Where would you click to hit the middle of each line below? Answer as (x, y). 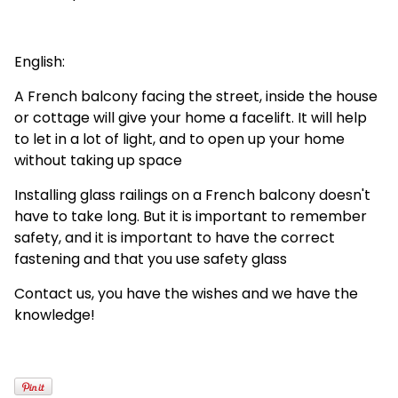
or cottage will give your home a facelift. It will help (191, 117)
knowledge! (55, 314)
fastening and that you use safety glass (151, 259)
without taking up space (98, 160)
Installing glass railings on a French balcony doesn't (192, 195)
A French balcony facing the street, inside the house (196, 96)
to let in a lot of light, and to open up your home (179, 139)
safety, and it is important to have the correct (175, 237)
